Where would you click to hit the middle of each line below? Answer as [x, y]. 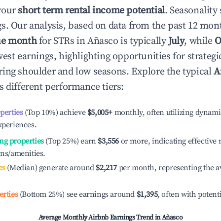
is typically [143, 41]
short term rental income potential [91, 11]
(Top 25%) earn [70, 141]
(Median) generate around [50, 168]
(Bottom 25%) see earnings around [77, 194]
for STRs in [62, 41]
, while [200, 41]
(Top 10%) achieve [54, 112]
